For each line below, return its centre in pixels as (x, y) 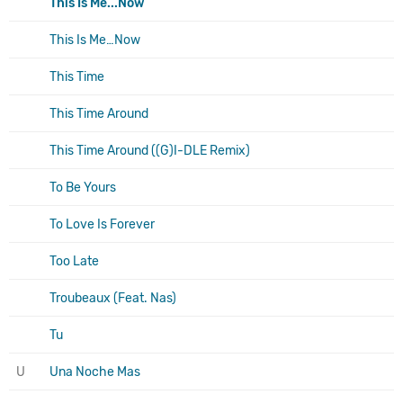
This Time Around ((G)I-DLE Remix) (150, 150)
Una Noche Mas (95, 372)
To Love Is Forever (102, 224)
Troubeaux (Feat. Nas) (113, 298)
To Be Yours (83, 187)
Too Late (74, 261)
